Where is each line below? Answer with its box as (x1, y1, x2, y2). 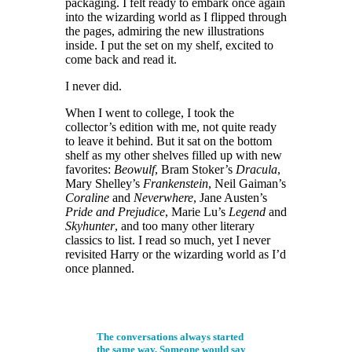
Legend (229, 205, 266, 219)
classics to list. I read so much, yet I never (65, 233, 270, 247)
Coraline (65, 191, 109, 205)
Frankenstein (143, 177, 208, 191)
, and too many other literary (115, 219, 255, 233)
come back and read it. (65, 53, 177, 67)
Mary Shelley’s (65, 177, 143, 191)
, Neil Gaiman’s (208, 177, 286, 191)
